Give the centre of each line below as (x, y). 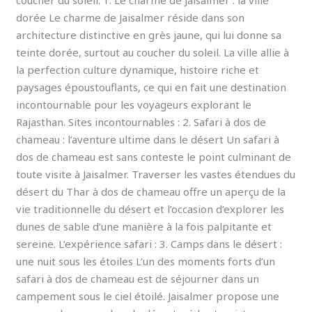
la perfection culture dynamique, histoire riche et (138, 70)
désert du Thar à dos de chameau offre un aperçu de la (151, 192)
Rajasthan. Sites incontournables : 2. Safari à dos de (141, 122)
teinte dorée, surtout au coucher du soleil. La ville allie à (153, 53)
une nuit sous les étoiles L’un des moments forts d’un (146, 262)
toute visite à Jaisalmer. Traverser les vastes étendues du (156, 174)
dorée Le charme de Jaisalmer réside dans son (131, 18)
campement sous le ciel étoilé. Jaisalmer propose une (148, 296)
